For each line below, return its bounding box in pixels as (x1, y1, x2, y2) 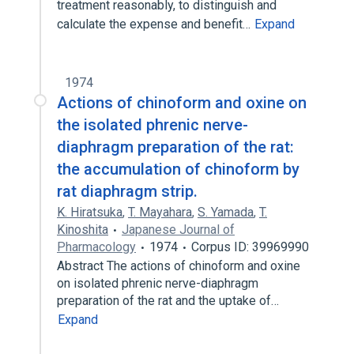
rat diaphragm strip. (57, 182, 198, 201)
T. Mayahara (128, 205, 192, 220)
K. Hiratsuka (57, 205, 122, 220)
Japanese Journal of (122, 222, 235, 237)
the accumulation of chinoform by (57, 160, 299, 179)
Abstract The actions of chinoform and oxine (57, 258, 300, 273)
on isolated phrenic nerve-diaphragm (57, 276, 258, 291)
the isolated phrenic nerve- (57, 115, 248, 134)
